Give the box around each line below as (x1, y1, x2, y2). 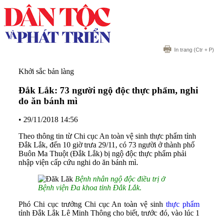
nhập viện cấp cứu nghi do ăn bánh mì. (18, 158, 138, 167)
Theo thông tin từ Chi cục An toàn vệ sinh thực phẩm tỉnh (18, 132, 196, 141)
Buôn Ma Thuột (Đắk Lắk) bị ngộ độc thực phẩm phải (18, 149, 186, 158)
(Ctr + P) (192, 47, 214, 53)
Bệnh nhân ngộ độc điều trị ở (75, 175, 165, 183)
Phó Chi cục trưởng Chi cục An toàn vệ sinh (18, 200, 163, 209)
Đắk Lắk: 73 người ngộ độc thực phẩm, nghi (18, 85, 198, 95)
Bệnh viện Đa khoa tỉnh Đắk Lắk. (38, 183, 142, 192)
